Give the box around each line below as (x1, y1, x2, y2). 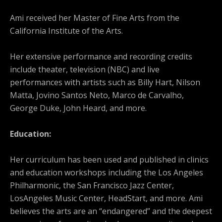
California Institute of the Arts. (10, 25, 123, 36)
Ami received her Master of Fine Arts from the (10, 12, 179, 23)
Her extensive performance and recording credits (10, 51, 192, 62)
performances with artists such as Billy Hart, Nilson (10, 77, 200, 88)
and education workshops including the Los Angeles (10, 167, 203, 178)
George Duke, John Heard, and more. (10, 103, 147, 113)
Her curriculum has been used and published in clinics (10, 154, 209, 165)
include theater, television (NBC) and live (10, 64, 160, 75)
